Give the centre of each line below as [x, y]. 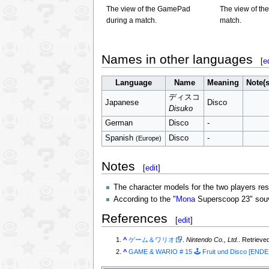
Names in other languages [177, 59]
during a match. [131, 21]
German [119, 123]
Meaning [223, 83]
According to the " [144, 200]
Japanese [122, 102]
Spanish [120, 138]
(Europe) [148, 138]
